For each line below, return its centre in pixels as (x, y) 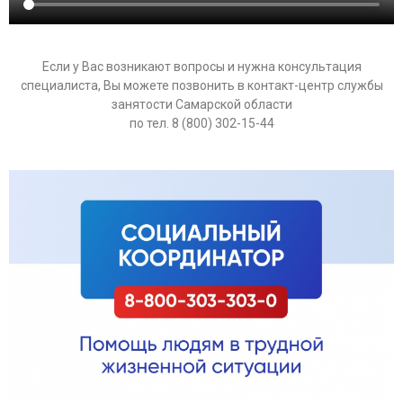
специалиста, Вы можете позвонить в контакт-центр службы (201, 86)
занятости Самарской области (201, 105)
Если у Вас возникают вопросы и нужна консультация (201, 67)
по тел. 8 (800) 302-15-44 (201, 124)
